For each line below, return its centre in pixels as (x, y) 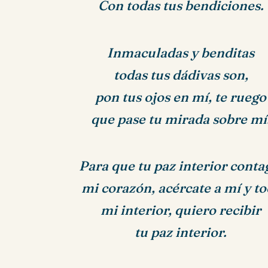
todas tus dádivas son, (181, 75)
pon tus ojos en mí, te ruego (181, 97)
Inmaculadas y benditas (181, 53)
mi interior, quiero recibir (181, 211)
